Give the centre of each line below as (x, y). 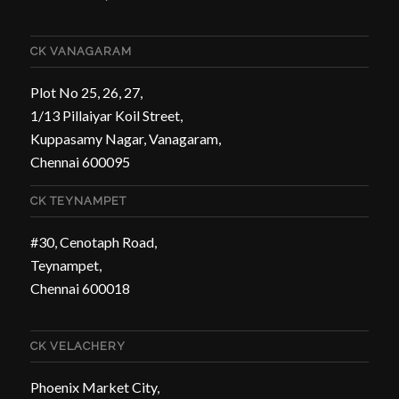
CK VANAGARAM (81, 51)
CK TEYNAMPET (78, 201)
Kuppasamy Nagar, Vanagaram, (125, 138)
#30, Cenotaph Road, (93, 242)
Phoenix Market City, (94, 387)
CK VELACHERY (77, 346)
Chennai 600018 (80, 289)
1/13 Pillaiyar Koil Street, (106, 115)
